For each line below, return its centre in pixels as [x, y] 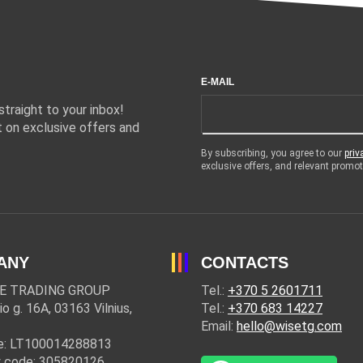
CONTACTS [245, 263]
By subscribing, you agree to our [273, 153]
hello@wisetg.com [289, 326]
